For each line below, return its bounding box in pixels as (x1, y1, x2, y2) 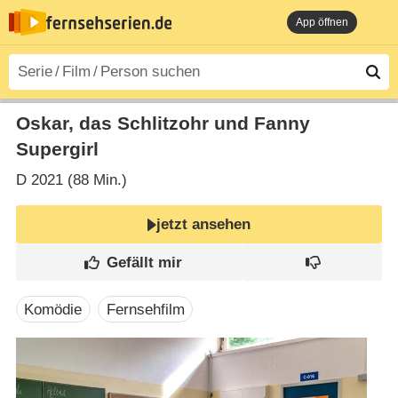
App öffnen (296, 16, 348, 28)
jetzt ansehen (156, 216, 251, 234)
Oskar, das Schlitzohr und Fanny (15, 112, 310, 134)
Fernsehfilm (106, 300, 185, 318)
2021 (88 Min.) (26, 171, 127, 189)
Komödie (24, 300, 83, 318)
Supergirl (15, 138, 99, 160)
